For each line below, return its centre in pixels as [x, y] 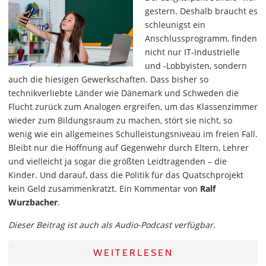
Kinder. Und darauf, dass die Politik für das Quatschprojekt [126, 175]
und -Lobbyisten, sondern [196, 66]
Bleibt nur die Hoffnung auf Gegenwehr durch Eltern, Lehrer [129, 148]
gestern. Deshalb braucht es [201, 11]
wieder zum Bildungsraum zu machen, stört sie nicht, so [120, 120]
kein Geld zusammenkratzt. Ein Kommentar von [103, 189]
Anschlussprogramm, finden [201, 38]
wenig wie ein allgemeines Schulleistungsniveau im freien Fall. [133, 134]
